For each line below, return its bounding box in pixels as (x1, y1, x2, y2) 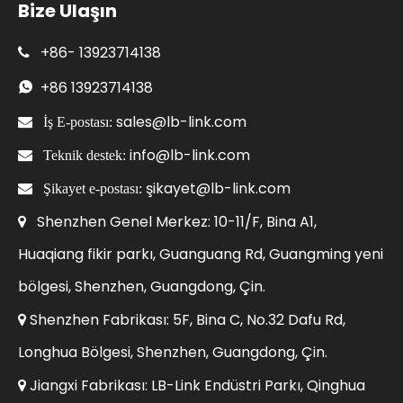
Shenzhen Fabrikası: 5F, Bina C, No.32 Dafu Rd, (26, 309, 345, 330)
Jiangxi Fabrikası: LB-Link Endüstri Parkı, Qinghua (26, 374, 365, 396)
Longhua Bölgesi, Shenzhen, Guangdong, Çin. (18, 341, 327, 363)
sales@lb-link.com (116, 111, 246, 132)
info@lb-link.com (130, 144, 250, 166)
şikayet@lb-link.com (146, 177, 291, 199)
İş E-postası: (43, 113, 112, 129)
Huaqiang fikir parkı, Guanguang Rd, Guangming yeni (18, 243, 383, 264)
